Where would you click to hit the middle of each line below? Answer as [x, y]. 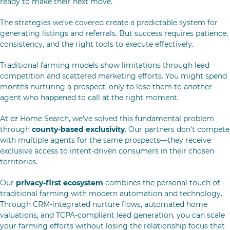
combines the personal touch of [161, 183]
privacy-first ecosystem [60, 183]
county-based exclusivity [78, 129]
